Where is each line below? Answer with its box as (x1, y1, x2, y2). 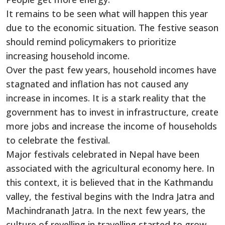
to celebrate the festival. (6, 134, 110, 146)
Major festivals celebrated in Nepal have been (6, 148, 199, 160)
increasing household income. (6, 49, 130, 62)
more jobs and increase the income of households (6, 120, 217, 132)
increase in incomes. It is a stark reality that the (6, 91, 206, 104)
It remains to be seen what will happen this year (6, 7, 208, 20)
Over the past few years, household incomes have (6, 63, 216, 76)
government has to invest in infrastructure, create (6, 105, 218, 118)
